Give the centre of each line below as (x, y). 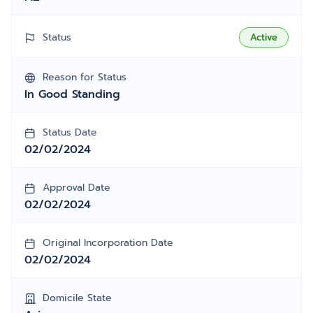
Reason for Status (85, 77)
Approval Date (77, 188)
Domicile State (77, 298)
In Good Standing (72, 94)
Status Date (70, 132)
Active (264, 37)
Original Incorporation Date (108, 243)
